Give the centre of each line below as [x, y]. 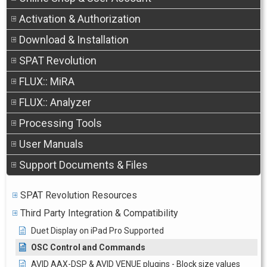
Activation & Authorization [80, 19]
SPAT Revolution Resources [79, 195]
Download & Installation [74, 40]
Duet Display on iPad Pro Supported [97, 231]
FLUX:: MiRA [47, 81]
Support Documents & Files [83, 165]
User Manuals [51, 144]
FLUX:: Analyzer [55, 102]
